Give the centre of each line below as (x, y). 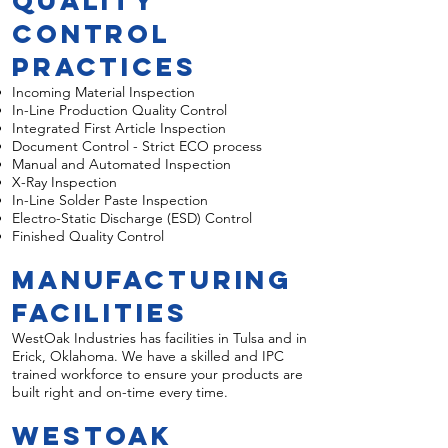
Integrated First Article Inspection (119, 128)
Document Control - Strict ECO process (137, 146)
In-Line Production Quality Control (119, 110)
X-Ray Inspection (64, 182)
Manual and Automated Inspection (121, 164)
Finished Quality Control (88, 236)
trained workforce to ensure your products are (157, 374)
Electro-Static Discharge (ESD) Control (132, 218)
